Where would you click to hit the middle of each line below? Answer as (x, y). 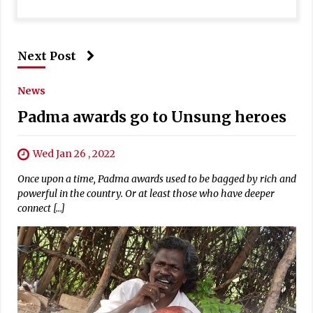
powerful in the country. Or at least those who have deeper (146, 193)
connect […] (41, 208)
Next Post (46, 56)
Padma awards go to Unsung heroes (152, 117)
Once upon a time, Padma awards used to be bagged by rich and (156, 179)
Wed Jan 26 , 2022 (74, 153)
